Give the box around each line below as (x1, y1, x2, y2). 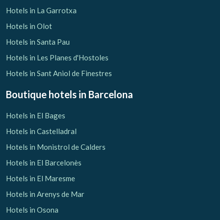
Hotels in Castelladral (6, 126, 77, 136)
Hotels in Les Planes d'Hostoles (6, 53, 109, 62)
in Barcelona (79, 88, 133, 100)
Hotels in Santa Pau (6, 37, 70, 46)
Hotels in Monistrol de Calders (6, 142, 106, 151)
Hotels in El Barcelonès (6, 158, 82, 167)
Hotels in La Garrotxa (6, 5, 77, 15)
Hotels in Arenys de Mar (6, 189, 84, 198)
